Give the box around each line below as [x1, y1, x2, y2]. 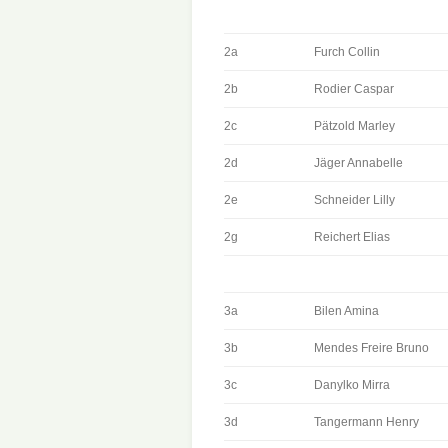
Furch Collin [314, 45, 380, 59]
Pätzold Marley [314, 119, 395, 133]
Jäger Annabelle [314, 156, 403, 170]
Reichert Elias [314, 230, 390, 244]
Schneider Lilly [314, 193, 395, 207]
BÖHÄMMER [382, 51, 446, 63]
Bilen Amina [314, 304, 379, 318]
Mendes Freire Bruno [314, 341, 429, 355]
